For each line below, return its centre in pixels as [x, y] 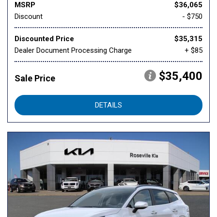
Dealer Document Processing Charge [73, 51]
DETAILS [108, 105]
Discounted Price [44, 39]
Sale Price [35, 78]
